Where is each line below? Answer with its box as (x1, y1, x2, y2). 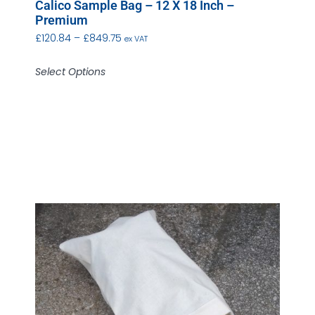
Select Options (35, 65, 105, 79)
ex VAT (124, 33, 148, 45)
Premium (35, 13, 88, 28)
